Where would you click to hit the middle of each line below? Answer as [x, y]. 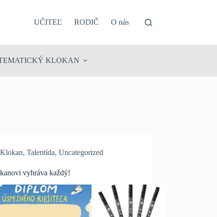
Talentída [41, 152]
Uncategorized [81, 152]
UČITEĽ [48, 22]
